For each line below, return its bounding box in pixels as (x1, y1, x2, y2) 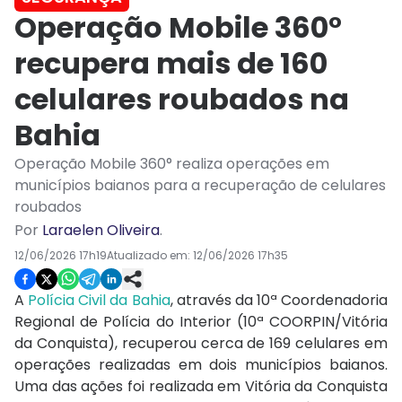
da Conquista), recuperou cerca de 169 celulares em (14, 333, 388, 354)
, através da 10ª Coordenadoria (170, 290, 388, 311)
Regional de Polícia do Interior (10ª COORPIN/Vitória (14, 311, 388, 333)
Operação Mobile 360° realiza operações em (14, 153, 329, 175)
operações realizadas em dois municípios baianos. (14, 354, 388, 376)
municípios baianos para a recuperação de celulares (14, 175, 386, 197)
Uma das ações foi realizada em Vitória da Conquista (14, 376, 388, 398)
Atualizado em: (107, 248, 193, 264)
